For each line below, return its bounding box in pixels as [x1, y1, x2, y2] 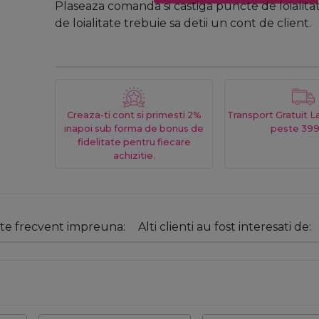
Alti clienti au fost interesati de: [138, 219, 311, 234]
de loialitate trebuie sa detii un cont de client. [55, 16, 311, 30]
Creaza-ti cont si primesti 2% [66, 109, 202, 120]
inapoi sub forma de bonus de [64, 122, 204, 134]
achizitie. [113, 150, 155, 161]
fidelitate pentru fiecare [77, 136, 191, 147]
